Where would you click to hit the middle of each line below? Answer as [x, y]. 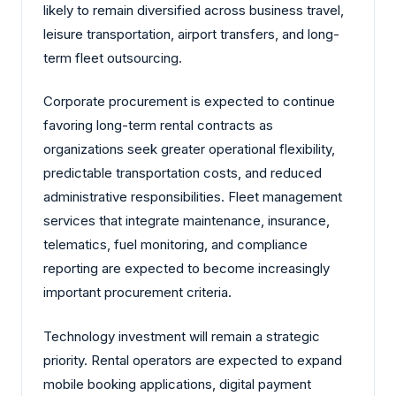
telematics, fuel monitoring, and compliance [175, 245]
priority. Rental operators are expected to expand [193, 360]
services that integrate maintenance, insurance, [187, 221]
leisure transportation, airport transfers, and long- [191, 34]
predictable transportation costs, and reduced [183, 173]
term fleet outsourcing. [113, 57]
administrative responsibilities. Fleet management [193, 197]
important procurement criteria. [137, 293]
